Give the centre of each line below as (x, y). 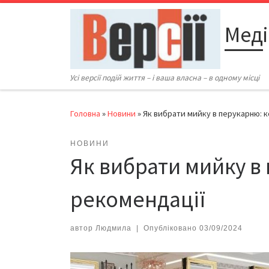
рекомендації (138, 199)
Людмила (113, 228)
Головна (85, 114)
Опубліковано (171, 228)
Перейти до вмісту (53, 17)
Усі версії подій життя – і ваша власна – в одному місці (165, 78)
